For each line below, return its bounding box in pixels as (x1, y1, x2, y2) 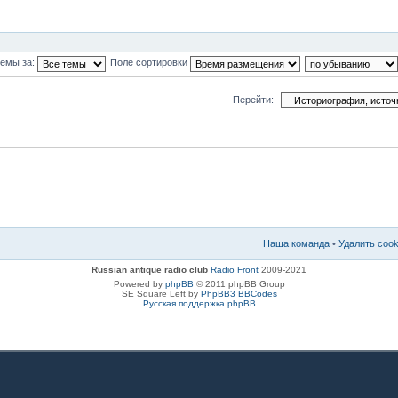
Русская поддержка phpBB (142, 298, 256, 308)
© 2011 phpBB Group (193, 279, 285, 289)
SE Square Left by (121, 289, 201, 298)
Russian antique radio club (92, 265, 211, 275)
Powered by (113, 279, 165, 289)
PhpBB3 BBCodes (200, 289, 277, 298)
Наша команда (263, 238, 330, 249)
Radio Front (211, 265, 259, 275)
